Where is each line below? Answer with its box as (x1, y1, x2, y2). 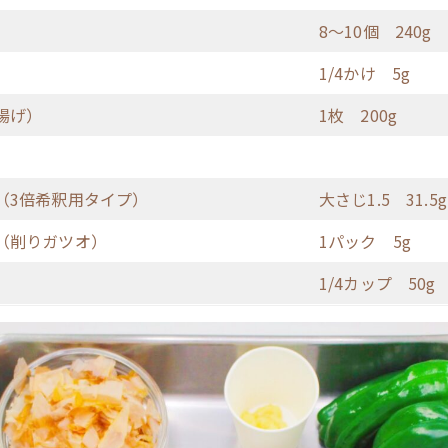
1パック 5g (319, 228, 412, 253)
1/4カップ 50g (319, 270, 436, 295)
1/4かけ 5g (319, 60, 411, 85)
